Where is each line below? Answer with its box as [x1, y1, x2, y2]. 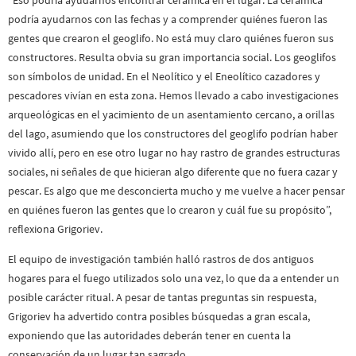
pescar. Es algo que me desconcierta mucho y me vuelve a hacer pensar [8, 183, 345, 198]
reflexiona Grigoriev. [8, 221, 103, 236]
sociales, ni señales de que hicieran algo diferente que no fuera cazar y [8, 164, 338, 179]
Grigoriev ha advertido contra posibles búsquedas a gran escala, [8, 309, 310, 324]
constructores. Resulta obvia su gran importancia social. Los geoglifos [8, 49, 336, 64]
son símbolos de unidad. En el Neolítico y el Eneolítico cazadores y [8, 68, 320, 83]
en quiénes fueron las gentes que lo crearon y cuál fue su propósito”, [8, 202, 331, 217]
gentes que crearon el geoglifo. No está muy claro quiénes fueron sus [8, 30, 334, 45]
